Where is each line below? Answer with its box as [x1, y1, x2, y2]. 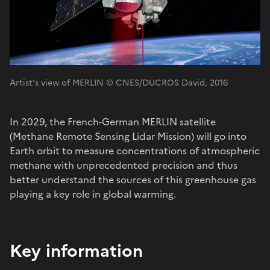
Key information [10, 237, 143, 263]
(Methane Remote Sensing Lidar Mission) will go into [10, 128, 246, 143]
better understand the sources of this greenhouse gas [10, 172, 256, 187]
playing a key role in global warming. [10, 186, 176, 201]
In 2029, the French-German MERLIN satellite [10, 114, 216, 129]
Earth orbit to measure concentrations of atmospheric [10, 143, 260, 158]
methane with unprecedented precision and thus [10, 157, 237, 172]
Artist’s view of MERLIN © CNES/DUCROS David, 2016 [10, 76, 228, 89]
